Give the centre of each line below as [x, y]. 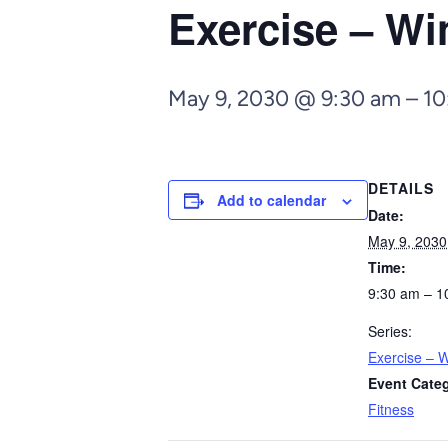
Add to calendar [271, 200]
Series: [390, 331]
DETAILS [401, 188]
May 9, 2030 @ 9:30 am [284, 98]
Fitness [391, 409]
